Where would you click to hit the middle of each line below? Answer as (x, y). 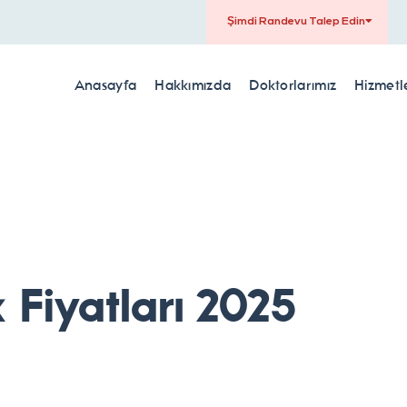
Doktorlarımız (293, 85)
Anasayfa (105, 85)
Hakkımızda (193, 85)
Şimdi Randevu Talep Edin (296, 22)
